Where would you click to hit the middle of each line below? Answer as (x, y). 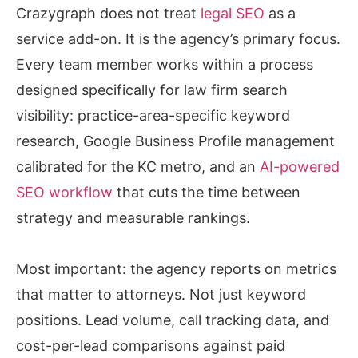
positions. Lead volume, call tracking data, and (173, 320)
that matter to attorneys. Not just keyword (161, 295)
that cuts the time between (207, 193)
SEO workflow (64, 193)
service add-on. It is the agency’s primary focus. (178, 39)
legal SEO (233, 14)
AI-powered (300, 167)
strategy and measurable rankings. (133, 218)
